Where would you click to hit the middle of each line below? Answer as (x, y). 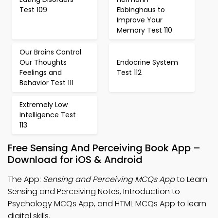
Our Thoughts (43, 62)
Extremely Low (44, 105)
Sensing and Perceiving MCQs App (109, 179)
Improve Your (140, 20)
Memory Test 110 (145, 30)
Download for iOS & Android (75, 160)
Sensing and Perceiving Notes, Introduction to (94, 191)
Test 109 (33, 10)
